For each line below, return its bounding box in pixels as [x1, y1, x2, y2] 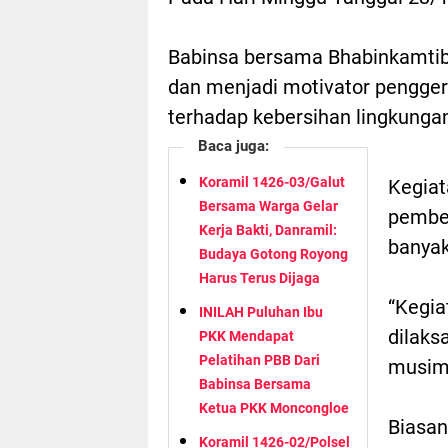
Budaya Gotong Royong [199, 245, 348, 262]
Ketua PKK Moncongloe [199, 399, 349, 416]
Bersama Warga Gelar [199, 197, 338, 214]
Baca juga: [198, 136, 269, 155]
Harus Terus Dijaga [199, 269, 320, 286]
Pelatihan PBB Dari [199, 351, 320, 368]
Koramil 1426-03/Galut [199, 173, 345, 190]
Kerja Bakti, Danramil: [199, 221, 337, 238]
